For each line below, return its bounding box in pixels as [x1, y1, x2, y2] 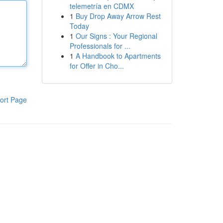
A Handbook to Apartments [75, 51, 161, 61]
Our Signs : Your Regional [75, 31, 157, 41]
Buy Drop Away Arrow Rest [75, 11, 161, 21]
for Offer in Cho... [69, 61, 124, 71]
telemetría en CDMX [69, 1, 134, 11]
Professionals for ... [69, 41, 130, 51]
